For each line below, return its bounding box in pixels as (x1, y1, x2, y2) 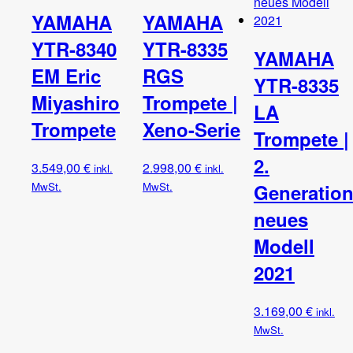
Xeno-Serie (142, 116, 240, 143)
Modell (253, 232, 314, 260)
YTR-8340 (32, 35, 117, 63)
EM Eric (32, 62, 101, 90)
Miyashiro (32, 89, 120, 117)
